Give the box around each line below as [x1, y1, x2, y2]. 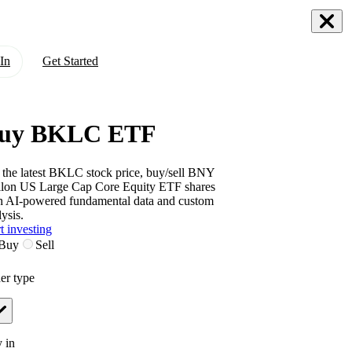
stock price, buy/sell [83, 165, 185, 179]
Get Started [42, 54, 98, 68]
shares [181, 179, 215, 193]
